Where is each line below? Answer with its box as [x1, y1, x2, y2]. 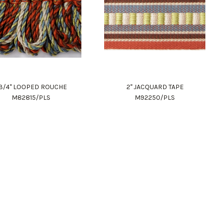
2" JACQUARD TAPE [126, 83, 184, 91]
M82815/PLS [11, 93, 50, 102]
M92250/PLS [135, 93, 175, 102]
